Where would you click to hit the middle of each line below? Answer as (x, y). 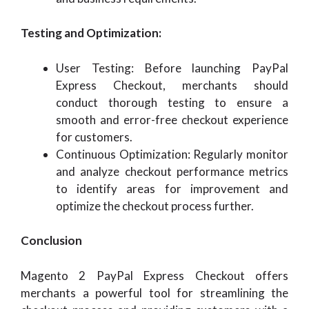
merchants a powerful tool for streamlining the (154, 292)
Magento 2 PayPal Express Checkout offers (154, 275)
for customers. (94, 137)
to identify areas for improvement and (172, 188)
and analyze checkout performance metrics (172, 171)
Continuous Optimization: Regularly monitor (172, 154)
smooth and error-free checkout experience (172, 119)
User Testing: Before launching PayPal (172, 68)
